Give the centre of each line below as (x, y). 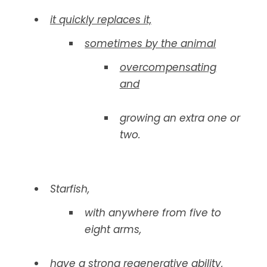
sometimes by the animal (150, 44)
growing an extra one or (180, 118)
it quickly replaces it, (100, 20)
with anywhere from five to (153, 212)
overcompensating (168, 68)
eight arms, (113, 229)
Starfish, (69, 189)
